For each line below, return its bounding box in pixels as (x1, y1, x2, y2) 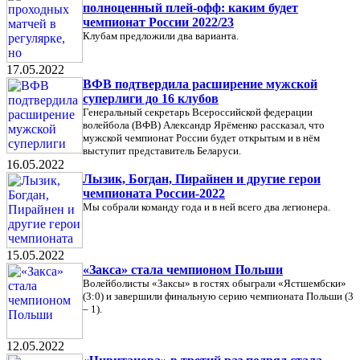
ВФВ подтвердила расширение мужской (83, 77, 317, 91)
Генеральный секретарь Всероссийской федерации (83, 106, 313, 118)
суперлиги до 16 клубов (83, 92, 219, 105)
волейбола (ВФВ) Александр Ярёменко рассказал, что (83, 119, 325, 131)
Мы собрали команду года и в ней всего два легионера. (83, 201, 330, 213)
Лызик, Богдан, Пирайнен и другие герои (83, 172, 321, 186)
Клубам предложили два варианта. (83, 30, 239, 42)
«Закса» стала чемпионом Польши (83, 263, 283, 276)
